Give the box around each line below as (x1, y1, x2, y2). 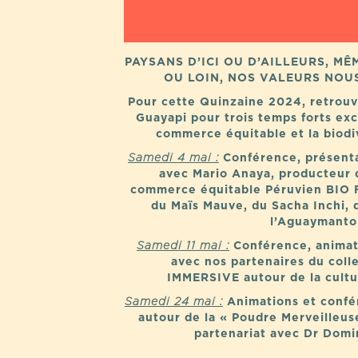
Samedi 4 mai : (128, 153, 219, 165)
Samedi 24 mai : (125, 296, 223, 308)
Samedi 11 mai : (137, 241, 229, 253)
